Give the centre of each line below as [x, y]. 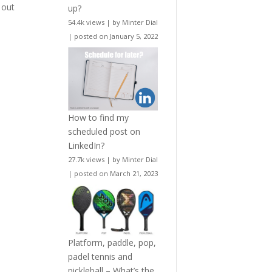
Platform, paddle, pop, [112, 243]
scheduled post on [104, 132]
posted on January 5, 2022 [116, 36]
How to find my [98, 118]
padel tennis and [100, 257]
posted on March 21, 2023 [116, 174]
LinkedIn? [86, 146]
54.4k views [86, 22]
